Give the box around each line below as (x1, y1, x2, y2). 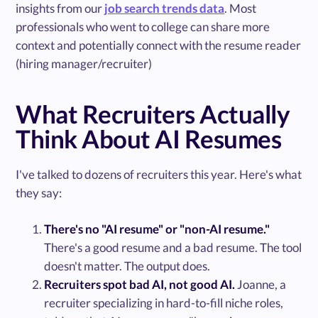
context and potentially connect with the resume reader (16, 37, 302, 53)
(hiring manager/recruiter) (16, 55, 153, 71)
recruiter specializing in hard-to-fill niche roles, (44, 295, 284, 310)
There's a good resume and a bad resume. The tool (44, 239, 302, 255)
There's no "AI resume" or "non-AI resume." (44, 221, 270, 236)
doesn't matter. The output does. (44, 258, 211, 273)
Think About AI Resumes (16, 123, 282, 153)
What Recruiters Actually (16, 98, 290, 128)
